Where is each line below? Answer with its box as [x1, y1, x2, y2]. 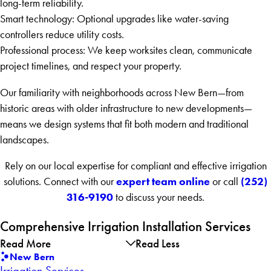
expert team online [116, 175, 210, 189]
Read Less [135, 236, 180, 250]
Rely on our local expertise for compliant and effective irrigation [4, 160, 267, 172]
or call [210, 175, 241, 188]
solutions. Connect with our [4, 175, 116, 188]
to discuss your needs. [113, 191, 204, 204]
